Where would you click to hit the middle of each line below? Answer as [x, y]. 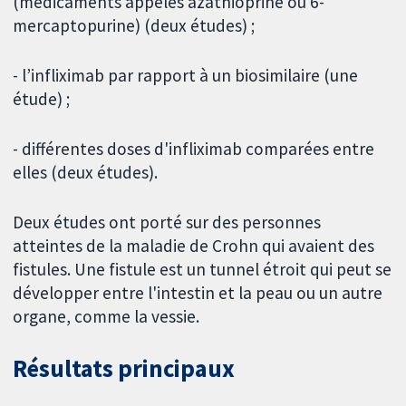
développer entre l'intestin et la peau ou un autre [198, 292]
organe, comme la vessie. [106, 316]
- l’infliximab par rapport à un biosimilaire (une [186, 75]
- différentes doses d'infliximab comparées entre [194, 148]
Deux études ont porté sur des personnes [167, 222]
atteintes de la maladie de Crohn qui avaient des [194, 245]
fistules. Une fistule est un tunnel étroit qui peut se [203, 269]
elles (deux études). [86, 172]
